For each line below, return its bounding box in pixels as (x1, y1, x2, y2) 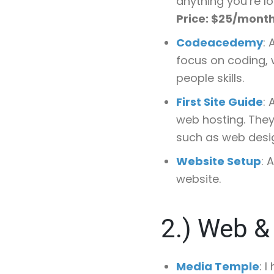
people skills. (176, 70, 244, 86)
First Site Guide (176, 94, 263, 109)
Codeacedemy (176, 35, 263, 50)
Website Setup (176, 154, 261, 169)
